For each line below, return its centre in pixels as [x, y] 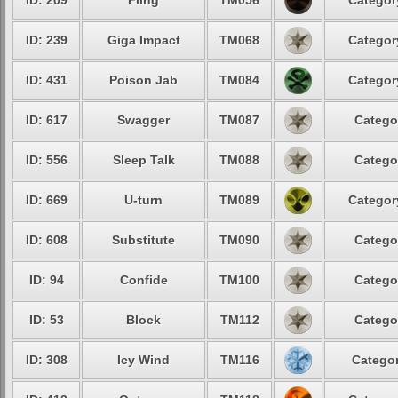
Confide [143, 280]
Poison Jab [143, 80]
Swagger [143, 120]
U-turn [143, 200]
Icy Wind [143, 360]
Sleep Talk [143, 160]
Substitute [143, 240]
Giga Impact [143, 40]
